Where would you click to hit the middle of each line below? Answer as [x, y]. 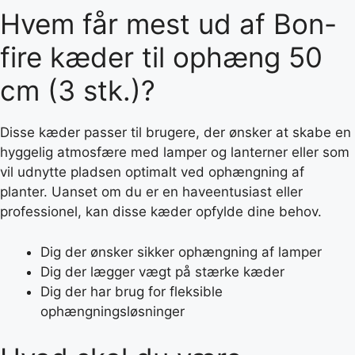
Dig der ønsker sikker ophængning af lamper [181, 252]
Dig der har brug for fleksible [132, 291]
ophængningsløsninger [113, 311]
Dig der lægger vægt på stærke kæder [162, 271]
